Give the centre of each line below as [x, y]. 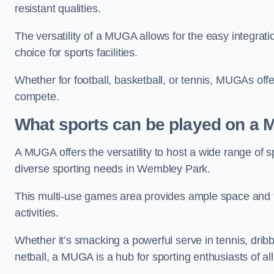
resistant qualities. [59, 9]
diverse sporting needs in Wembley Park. [113, 169]
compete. [37, 97]
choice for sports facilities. [78, 53]
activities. [38, 213]
